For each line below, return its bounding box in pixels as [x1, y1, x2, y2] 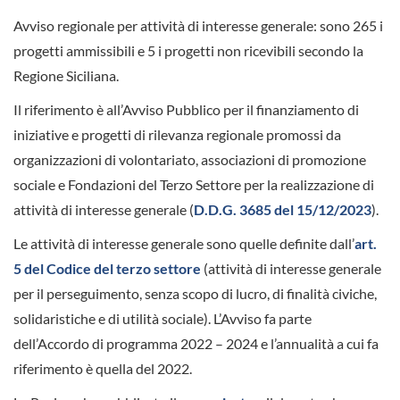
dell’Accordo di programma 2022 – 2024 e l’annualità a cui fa [13, 334, 379, 352]
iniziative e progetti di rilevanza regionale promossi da [13, 125, 341, 143]
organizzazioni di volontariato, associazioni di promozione [13, 150, 366, 168]
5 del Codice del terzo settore [13, 259, 201, 277]
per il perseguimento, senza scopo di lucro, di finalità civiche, [13, 284, 377, 302]
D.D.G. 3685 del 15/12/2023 [194, 200, 371, 218]
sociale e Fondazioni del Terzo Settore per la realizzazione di [13, 175, 374, 193]
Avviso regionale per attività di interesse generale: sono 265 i [13, 16, 383, 34]
